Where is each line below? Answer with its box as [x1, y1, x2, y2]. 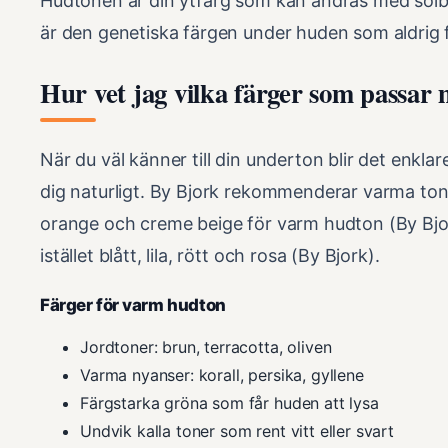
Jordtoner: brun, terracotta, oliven [80, 336, 332, 357]
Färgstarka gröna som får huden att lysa [80, 392, 379, 413]
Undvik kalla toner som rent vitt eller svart [80, 420, 394, 441]
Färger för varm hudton [40, 294, 226, 315]
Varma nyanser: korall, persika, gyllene [80, 364, 364, 385]
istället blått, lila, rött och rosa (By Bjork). [40, 244, 380, 266]
